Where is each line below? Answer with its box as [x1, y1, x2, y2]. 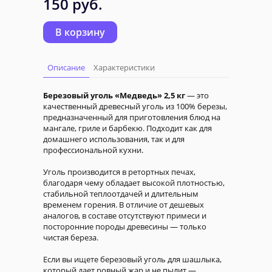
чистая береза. [43, 232, 98, 243]
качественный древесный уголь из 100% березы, [43, 101, 227, 112]
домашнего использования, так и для [43, 134, 185, 145]
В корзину [55, 25, 105, 39]
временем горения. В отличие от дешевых [43, 199, 204, 211]
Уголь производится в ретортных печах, [43, 166, 195, 178]
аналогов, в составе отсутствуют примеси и [43, 210, 206, 222]
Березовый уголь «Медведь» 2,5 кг [43, 90, 187, 101]
